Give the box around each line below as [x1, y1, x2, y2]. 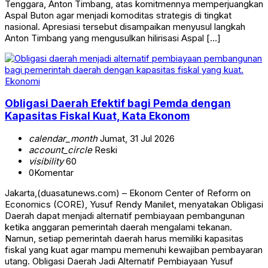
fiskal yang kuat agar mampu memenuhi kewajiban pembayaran [5, 243, 263, 255]
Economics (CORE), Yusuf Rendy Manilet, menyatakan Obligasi [5, 198, 263, 210]
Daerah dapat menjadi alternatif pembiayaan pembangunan [5, 209, 245, 221]
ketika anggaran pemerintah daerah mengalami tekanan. [5, 221, 232, 233]
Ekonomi [5, 75, 40, 87]
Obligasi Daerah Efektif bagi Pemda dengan [5, 97, 231, 110]
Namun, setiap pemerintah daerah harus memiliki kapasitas [5, 232, 243, 244]
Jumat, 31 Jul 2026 [98, 132, 175, 144]
